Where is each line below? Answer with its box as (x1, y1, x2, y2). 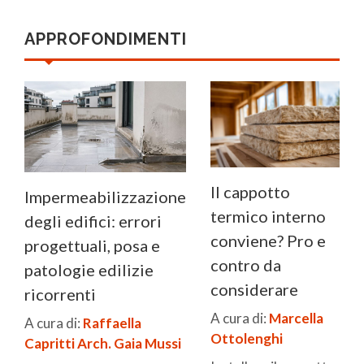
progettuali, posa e (24, 236, 160, 256)
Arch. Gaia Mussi (77, 335, 181, 353)
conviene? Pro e (210, 231, 326, 251)
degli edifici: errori (24, 211, 162, 232)
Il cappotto (210, 182, 290, 202)
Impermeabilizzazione (24, 187, 186, 207)
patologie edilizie (24, 260, 154, 280)
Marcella (269, 310, 323, 327)
